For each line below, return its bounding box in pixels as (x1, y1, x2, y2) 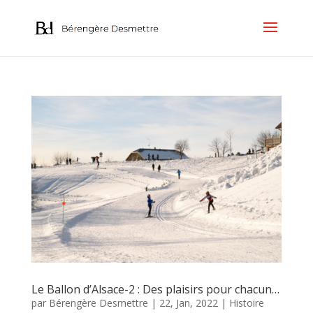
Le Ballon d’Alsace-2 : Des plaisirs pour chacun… (31, 281, 279, 297)
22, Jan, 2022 (159, 296, 218, 310)
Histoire (228, 296, 264, 310)
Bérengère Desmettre (48, 296, 148, 310)
